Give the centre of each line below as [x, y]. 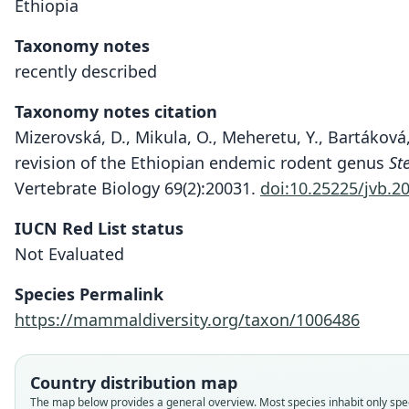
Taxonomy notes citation [116, 111]
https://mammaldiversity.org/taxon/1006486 [187, 320]
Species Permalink [89, 294]
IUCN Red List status [99, 228]
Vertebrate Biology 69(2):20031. [137, 188]
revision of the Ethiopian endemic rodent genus [202, 163]
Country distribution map [134, 383]
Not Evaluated [69, 254]
